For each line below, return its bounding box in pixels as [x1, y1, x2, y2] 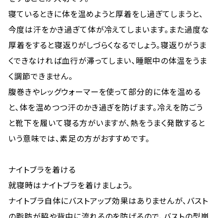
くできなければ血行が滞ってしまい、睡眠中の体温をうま [8, 54, 207, 66]
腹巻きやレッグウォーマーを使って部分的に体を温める [8, 86, 201, 97]
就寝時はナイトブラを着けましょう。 [8, 179, 133, 191]
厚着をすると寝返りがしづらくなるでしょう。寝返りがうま [8, 39, 207, 51]
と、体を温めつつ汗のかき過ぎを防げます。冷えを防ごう [8, 101, 203, 113]
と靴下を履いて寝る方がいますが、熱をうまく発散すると [8, 117, 205, 128]
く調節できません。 [8, 70, 73, 82]
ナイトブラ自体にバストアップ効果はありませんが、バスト [8, 195, 208, 206]
